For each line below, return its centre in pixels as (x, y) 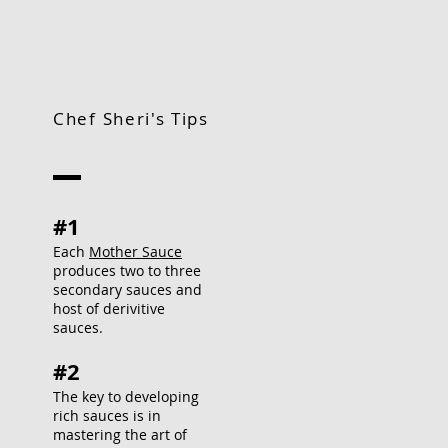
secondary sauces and (127, 289)
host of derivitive (109, 308)
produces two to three (127, 270)
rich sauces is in (107, 415)
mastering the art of (120, 434)
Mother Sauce (135, 251)
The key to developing (126, 396)
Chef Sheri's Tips (131, 118)
